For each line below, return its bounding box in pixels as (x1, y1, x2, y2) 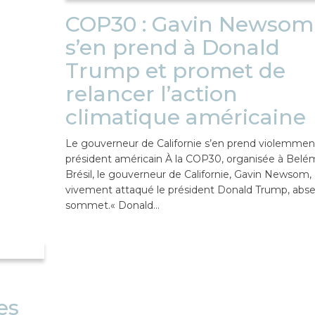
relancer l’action (65, 80, 238, 107)
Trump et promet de (65, 57, 285, 84)
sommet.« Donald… (65, 198, 160, 212)
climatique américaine (65, 103, 306, 130)
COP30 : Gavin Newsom (65, 11, 314, 37)
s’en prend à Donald (65, 34, 280, 60)
